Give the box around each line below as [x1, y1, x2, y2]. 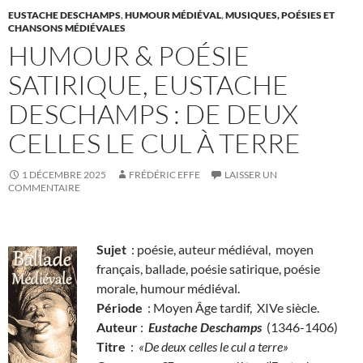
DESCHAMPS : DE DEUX [8, 97, 298, 131]
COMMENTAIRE [8, 181, 80, 194]
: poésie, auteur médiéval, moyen [126, 241, 314, 258]
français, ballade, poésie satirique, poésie [96, 261, 320, 277]
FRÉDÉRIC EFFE [129, 169, 200, 181]
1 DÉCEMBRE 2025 [22, 169, 106, 181]
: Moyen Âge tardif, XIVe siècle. [143, 300, 319, 316]
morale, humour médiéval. [96, 280, 240, 297]
